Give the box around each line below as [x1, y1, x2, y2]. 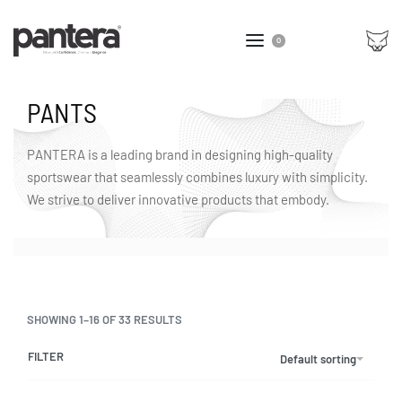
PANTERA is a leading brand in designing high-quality [27, 146, 333, 162]
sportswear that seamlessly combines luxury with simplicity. [27, 169, 368, 185]
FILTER [28, 349, 64, 363]
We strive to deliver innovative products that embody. [27, 191, 329, 207]
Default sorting [280, 351, 356, 366]
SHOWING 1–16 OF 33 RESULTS [27, 312, 182, 327]
